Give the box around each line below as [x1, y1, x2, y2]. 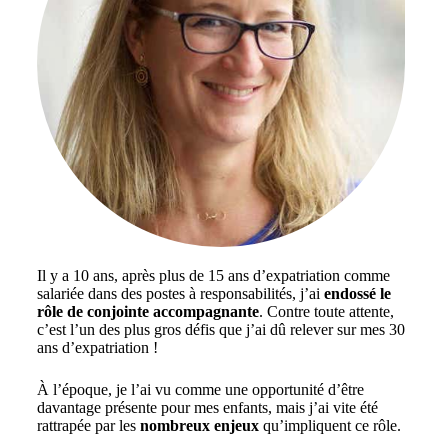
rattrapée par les [36, 417, 140, 435]
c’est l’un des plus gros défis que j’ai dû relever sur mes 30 [36, 321, 405, 339]
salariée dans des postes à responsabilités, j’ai [36, 285, 324, 303]
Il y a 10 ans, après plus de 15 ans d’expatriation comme [36, 267, 390, 285]
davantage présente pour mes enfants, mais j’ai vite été [36, 399, 378, 417]
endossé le [323, 285, 391, 303]
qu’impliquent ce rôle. [258, 417, 401, 435]
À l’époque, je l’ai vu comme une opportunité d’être [36, 381, 364, 399]
